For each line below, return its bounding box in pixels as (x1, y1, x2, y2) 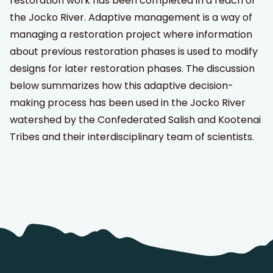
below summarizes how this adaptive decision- (10, 78, 233, 93)
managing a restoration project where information (10, 27, 252, 41)
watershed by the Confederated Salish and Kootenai (10, 112, 261, 127)
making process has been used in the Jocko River (10, 95, 246, 110)
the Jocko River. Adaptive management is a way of (10, 10, 252, 24)
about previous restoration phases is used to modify (10, 44, 258, 58)
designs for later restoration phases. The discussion (10, 61, 255, 76)
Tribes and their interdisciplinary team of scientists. (10, 129, 254, 144)
